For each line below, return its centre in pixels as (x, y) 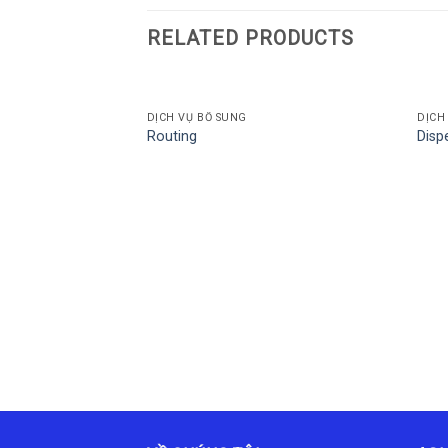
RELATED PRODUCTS (250, 38)
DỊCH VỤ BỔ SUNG (196, 117)
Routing (171, 137)
